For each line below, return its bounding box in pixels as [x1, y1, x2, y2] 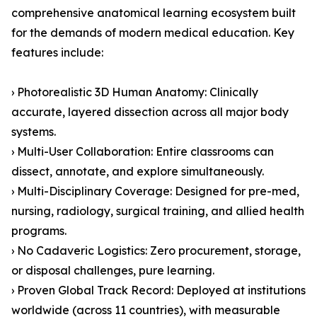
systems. [11, 125, 56, 139]
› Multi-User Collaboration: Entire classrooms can [11, 144, 274, 159]
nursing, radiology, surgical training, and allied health [11, 204, 304, 219]
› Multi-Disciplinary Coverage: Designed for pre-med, [11, 184, 299, 199]
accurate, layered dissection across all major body [11, 105, 289, 120]
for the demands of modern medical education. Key [11, 25, 294, 40]
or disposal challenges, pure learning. [11, 263, 214, 278]
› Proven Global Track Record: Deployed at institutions [11, 283, 306, 298]
